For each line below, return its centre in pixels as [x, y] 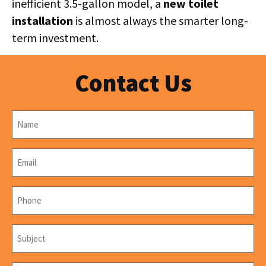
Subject [28, 228]
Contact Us [133, 83]
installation [42, 21]
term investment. [55, 38]
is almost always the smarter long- [161, 21]
